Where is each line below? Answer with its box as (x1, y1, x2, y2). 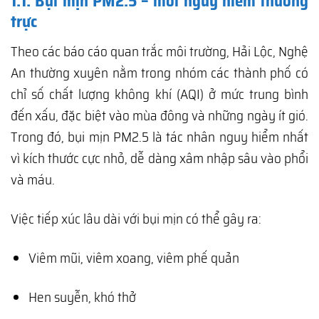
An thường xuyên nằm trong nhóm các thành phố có (11, 61, 308, 83)
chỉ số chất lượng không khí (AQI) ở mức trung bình (11, 83, 308, 105)
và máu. (11, 168, 55, 190)
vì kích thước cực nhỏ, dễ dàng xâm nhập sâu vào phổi (11, 147, 308, 169)
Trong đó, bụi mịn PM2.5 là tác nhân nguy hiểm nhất (11, 125, 308, 147)
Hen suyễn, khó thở (28, 286, 136, 308)
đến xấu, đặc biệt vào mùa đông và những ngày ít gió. (11, 104, 308, 126)
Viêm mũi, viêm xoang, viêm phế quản (28, 246, 239, 268)
